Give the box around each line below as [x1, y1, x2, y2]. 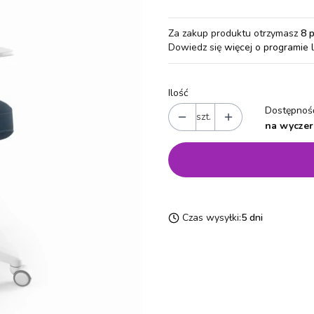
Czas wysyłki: [182, 211, 241, 224]
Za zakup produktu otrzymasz [168, 27, 301, 40]
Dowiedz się [168, 41, 224, 54]
